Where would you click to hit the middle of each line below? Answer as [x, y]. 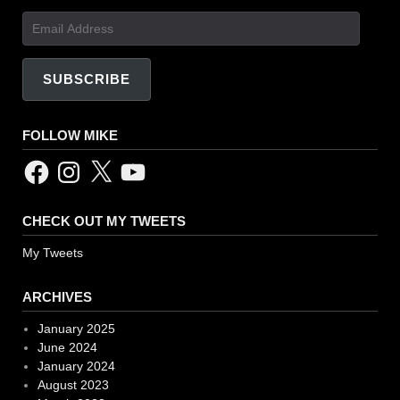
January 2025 [76, 329]
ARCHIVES [57, 297]
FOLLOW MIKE [70, 136]
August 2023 [73, 385]
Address [47, 39]
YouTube [143, 164]
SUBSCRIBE [86, 79]
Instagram [82, 164]
